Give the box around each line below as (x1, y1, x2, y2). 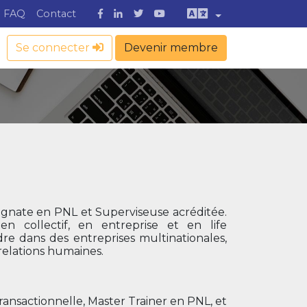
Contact (36, 8, 76, 20)
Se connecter (16, 41, 93, 54)
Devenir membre (124, 41, 218, 54)
